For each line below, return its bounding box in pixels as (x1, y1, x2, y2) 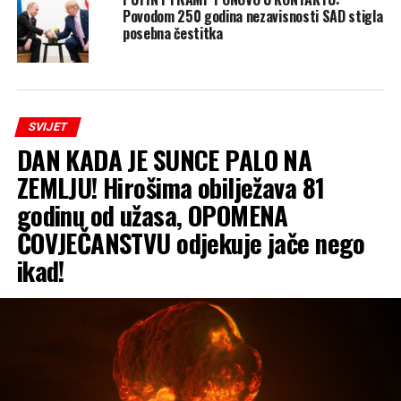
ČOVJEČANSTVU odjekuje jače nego (16, 223, 365, 261)
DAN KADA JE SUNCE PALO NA (16, 140, 312, 178)
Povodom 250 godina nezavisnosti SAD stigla (122, 4, 383, 27)
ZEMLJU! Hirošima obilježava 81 (16, 167, 325, 206)
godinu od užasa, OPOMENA (16, 195, 288, 234)
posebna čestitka (122, 21, 223, 44)
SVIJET (26, 119, 69, 133)
